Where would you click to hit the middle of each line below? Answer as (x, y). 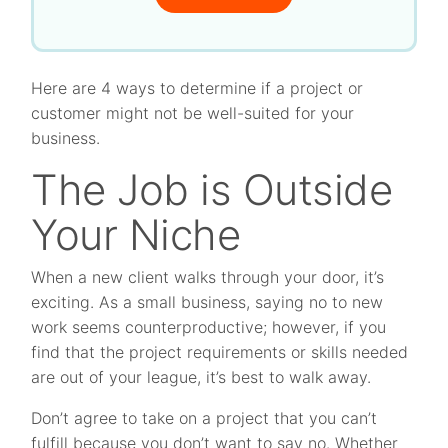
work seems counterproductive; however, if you (209, 327)
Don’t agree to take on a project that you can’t (204, 418)
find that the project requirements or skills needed (220, 352)
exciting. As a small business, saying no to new (207, 302)
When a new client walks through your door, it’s (208, 277)
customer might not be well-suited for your (193, 113)
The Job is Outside (212, 189)
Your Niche (136, 234)
